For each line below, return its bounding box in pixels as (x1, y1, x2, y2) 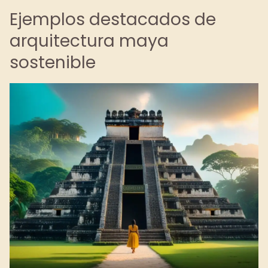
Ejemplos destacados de (10, 8, 216, 31)
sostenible (10, 51, 96, 74)
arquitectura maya (10, 29, 169, 53)
